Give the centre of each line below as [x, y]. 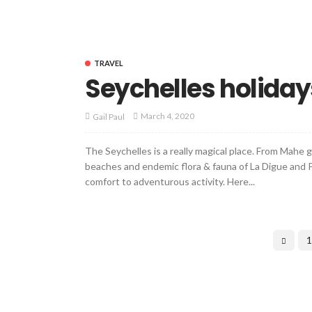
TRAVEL [109, 63]
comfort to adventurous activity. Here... [170, 181]
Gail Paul [109, 116]
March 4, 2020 [167, 116]
